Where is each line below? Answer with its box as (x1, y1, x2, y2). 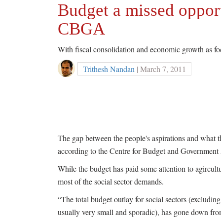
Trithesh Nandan (83, 64, 135, 74)
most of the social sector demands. (58, 176, 164, 186)
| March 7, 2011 (135, 64, 186, 74)
